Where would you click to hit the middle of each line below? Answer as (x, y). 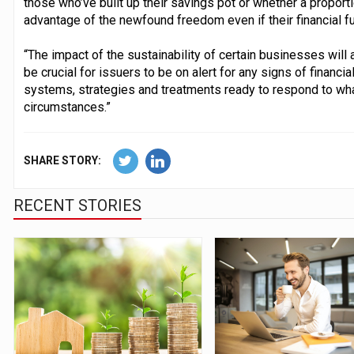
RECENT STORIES (77, 205)
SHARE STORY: (62, 160)
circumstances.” (67, 107)
